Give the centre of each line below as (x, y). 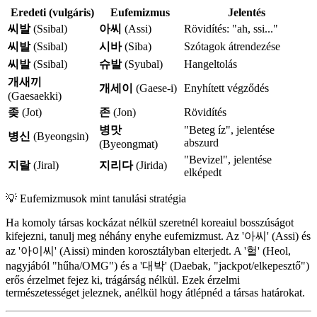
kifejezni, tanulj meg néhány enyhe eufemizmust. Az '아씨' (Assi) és (158, 236)
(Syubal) (142, 64)
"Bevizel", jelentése (228, 159)
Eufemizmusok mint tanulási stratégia (103, 198)
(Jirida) (150, 165)
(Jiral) (45, 165)
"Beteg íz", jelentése (229, 129)
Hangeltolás (211, 64)
